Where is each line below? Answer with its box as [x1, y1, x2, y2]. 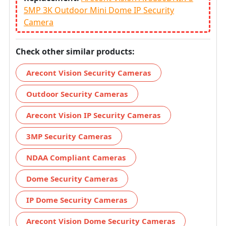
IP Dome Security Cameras [26, 194, 127, 205]
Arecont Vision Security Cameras [26, 67, 151, 78]
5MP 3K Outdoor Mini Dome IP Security [24, 4, 174, 16]
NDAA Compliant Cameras [26, 152, 126, 162]
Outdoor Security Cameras [26, 88, 128, 99]
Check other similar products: [16, 45, 135, 57]
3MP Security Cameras [26, 131, 111, 141]
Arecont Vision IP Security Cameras [26, 109, 160, 120]
